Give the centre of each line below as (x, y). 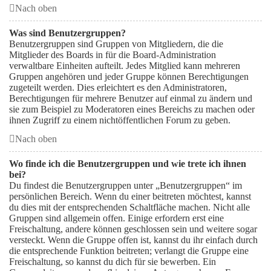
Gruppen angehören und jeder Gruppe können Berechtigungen (129, 77)
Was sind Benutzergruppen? (67, 33)
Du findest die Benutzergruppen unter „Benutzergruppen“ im (126, 185)
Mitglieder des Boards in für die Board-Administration (113, 55)
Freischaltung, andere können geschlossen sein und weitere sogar (133, 229)
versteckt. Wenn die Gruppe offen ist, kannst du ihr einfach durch (133, 240)
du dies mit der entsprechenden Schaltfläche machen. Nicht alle (129, 207)
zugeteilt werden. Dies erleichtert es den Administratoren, (118, 87)
